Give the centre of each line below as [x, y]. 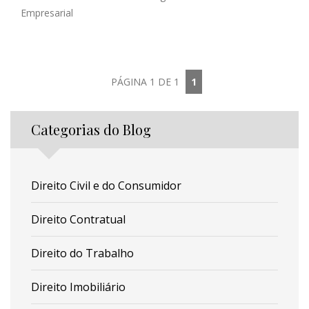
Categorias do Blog [91, 130]
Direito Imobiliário [78, 287]
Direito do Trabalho [82, 253]
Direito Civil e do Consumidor [106, 186]
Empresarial [47, 13]
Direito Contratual [78, 220]
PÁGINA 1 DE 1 [145, 82]
